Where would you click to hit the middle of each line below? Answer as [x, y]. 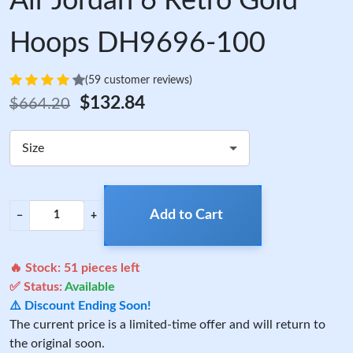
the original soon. [57, 344]
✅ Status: [37, 287]
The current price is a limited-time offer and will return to [167, 325]
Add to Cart [186, 216]
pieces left [109, 268]
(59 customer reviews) [139, 80]
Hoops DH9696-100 [137, 44]
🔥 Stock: [37, 268]
